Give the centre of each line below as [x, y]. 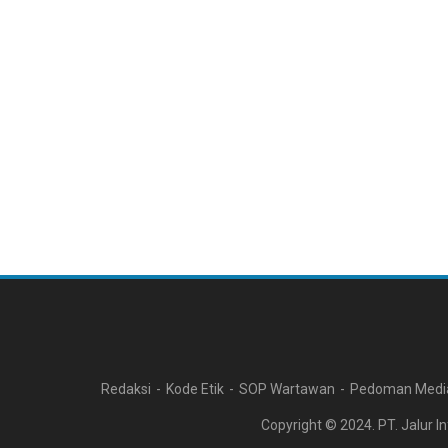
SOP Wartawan [287, 389]
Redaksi [126, 389]
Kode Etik [195, 389]
